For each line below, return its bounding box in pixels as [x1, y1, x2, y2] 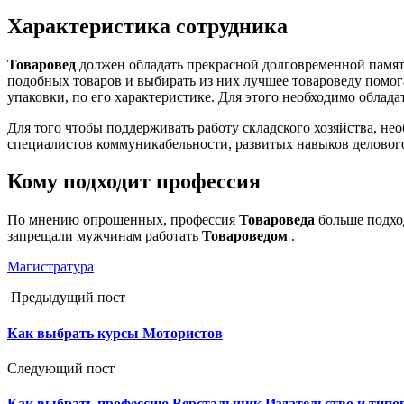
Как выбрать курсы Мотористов [7, 325, 223, 341]
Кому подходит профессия [7, 170, 261, 194]
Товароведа [239, 212, 315, 228]
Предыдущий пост [7, 289, 125, 306]
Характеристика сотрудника [7, 14, 288, 38]
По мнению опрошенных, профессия [7, 212, 239, 228]
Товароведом [202, 228, 288, 244]
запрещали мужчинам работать [7, 228, 202, 244]
